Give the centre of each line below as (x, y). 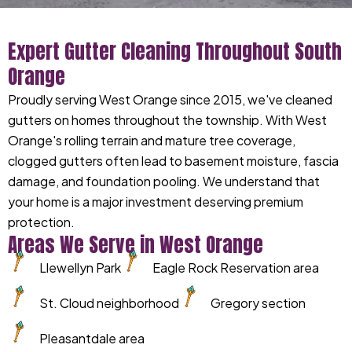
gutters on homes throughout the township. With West (167, 120)
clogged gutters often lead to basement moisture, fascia (173, 161)
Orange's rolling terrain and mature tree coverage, (152, 140)
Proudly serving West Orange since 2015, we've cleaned (170, 99)
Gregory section (258, 303)
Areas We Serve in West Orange (136, 245)
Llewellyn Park (80, 268)
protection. (41, 222)
